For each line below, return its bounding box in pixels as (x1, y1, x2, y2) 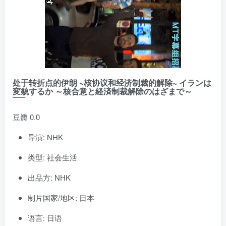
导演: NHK (28, 131, 63, 142)
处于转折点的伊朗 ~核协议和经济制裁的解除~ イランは (13, 76, 211, 88)
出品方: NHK (28, 172, 71, 183)
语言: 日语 (28, 212, 62, 223)
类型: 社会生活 (28, 151, 77, 162)
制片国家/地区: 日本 (28, 192, 94, 203)
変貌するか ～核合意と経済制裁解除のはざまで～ (13, 85, 192, 97)
